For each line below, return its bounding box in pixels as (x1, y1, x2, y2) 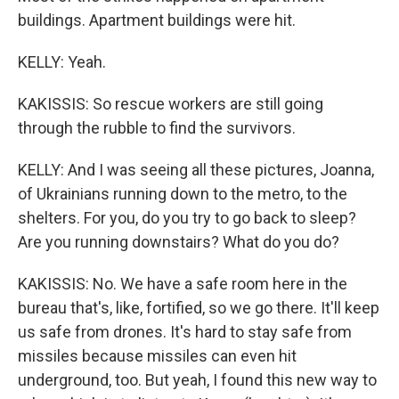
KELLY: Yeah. (18, 53, 106, 71)
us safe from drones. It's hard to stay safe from (18, 322, 352, 341)
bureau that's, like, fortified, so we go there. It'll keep (18, 298, 379, 317)
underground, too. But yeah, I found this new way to (18, 370, 377, 389)
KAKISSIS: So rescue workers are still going (18, 94, 323, 113)
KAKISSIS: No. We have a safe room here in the (18, 274, 347, 293)
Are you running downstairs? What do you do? (18, 232, 339, 251)
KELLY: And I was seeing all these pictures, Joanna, (18, 160, 374, 179)
